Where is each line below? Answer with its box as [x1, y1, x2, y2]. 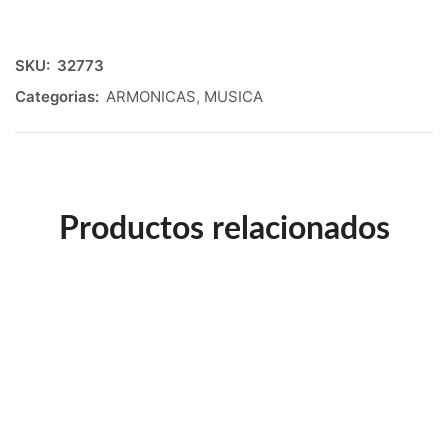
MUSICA [204, 86, 263, 106]
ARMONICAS [106, 86, 196, 106]
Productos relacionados [58, 212, 390, 245]
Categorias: [15, 86, 99, 106]
